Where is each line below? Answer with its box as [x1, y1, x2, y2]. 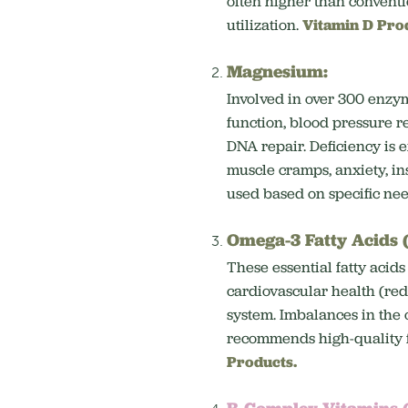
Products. [226, 352, 297, 372]
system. [226, 305, 280, 325]
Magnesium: [226, 60, 328, 83]
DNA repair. [226, 137, 306, 157]
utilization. [226, 15, 302, 36]
